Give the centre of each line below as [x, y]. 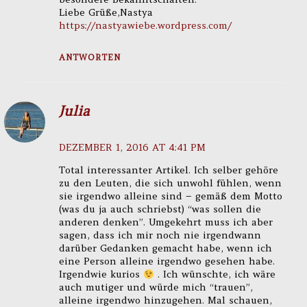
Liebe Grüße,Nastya [106, 13]
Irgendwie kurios [101, 274]
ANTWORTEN [89, 57]
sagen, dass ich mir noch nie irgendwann [160, 235]
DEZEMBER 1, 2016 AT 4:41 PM [132, 148]
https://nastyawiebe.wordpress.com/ [145, 26]
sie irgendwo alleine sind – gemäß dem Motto [170, 196]
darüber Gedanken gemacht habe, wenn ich [165, 248]
